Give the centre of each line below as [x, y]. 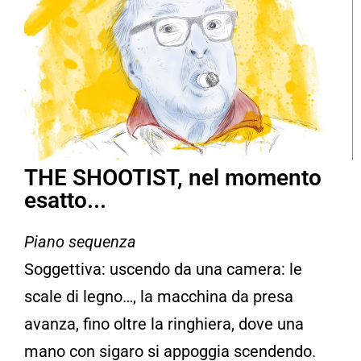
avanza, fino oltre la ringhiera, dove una [164, 324]
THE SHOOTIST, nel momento [173, 177]
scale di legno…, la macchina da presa [159, 296]
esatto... [65, 200]
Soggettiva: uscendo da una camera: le [163, 269]
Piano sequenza [80, 241]
